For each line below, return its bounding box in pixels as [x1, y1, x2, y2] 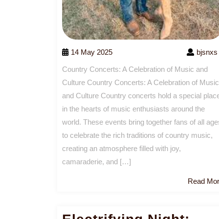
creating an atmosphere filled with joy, [62, 144, 181, 153]
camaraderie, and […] [62, 157, 131, 166]
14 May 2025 [71, 47, 112, 56]
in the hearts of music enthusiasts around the [62, 104, 205, 113]
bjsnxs [196, 47, 218, 56]
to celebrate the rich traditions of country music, [62, 131, 213, 139]
